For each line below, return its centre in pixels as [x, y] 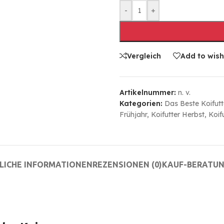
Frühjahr [133, 115]
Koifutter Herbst [178, 115]
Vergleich [144, 56]
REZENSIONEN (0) [127, 165]
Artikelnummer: [149, 93]
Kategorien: [141, 104]
